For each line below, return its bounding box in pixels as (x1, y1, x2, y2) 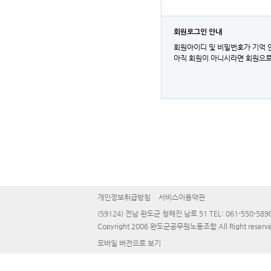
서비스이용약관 (158, 193, 205, 201)
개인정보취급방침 (97, 193, 151, 201)
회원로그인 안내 (173, 28, 222, 36)
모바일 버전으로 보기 (97, 239, 161, 247)
